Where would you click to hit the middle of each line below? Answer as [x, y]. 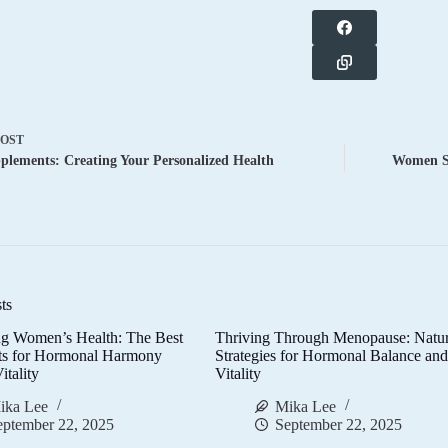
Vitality [238, 374]
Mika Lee [306, 406]
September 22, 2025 [339, 424]
